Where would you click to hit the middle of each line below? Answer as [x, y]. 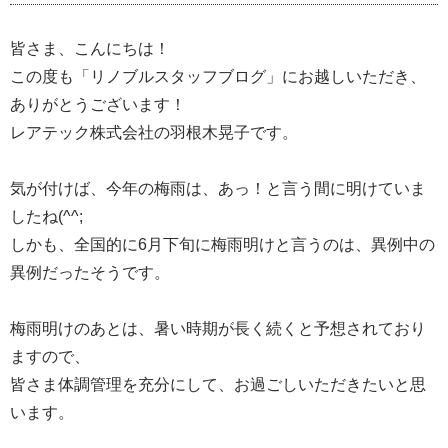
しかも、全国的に [74, 244]
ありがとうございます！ [98, 104]
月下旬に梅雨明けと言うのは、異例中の [291, 244]
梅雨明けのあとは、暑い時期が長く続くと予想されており [218, 328]
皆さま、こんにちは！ [90, 48]
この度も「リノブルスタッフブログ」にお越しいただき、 [218, 76]
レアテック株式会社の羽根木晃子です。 [154, 132]
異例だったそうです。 [90, 272]
